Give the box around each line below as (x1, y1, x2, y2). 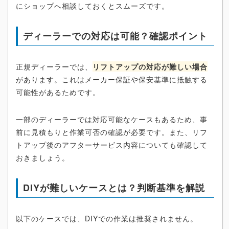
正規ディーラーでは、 (16, 61, 93, 72)
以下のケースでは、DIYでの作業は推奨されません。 (16, 213, 198, 223)
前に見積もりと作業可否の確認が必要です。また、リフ (16, 126, 208, 137)
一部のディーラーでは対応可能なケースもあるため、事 (16, 113, 208, 124)
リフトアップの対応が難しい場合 (93, 61, 208, 72)
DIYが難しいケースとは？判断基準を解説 (23, 180, 205, 194)
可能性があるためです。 (16, 86, 100, 97)
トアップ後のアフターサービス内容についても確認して (16, 139, 208, 150)
